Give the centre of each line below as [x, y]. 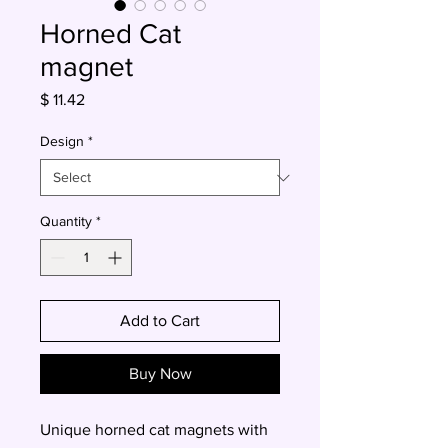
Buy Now [160, 373]
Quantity [66, 221]
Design [62, 141]
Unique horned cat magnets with [154, 429]
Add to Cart [160, 320]
